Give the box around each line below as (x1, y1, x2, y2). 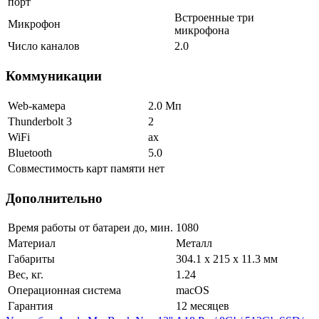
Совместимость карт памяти (8, 162, 145, 174)
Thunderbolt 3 (8, 115, 72, 127)
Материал (8, 237, 56, 250)
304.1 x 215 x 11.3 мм (176, 253, 278, 266)
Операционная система (8, 284, 121, 297)
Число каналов (8, 40, 80, 53)
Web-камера (8, 99, 66, 112)
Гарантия (8, 300, 53, 313)
